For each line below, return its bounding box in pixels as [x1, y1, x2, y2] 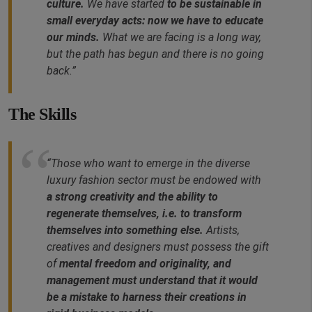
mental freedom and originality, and [59, 257, 231, 271]
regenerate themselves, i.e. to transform [47, 207, 242, 221]
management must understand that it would [47, 274, 258, 288]
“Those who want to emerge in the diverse [47, 157, 250, 171]
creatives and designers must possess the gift [47, 240, 269, 254]
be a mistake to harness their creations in [47, 290, 247, 304]
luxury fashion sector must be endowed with [47, 173, 261, 187]
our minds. [47, 31, 100, 45]
